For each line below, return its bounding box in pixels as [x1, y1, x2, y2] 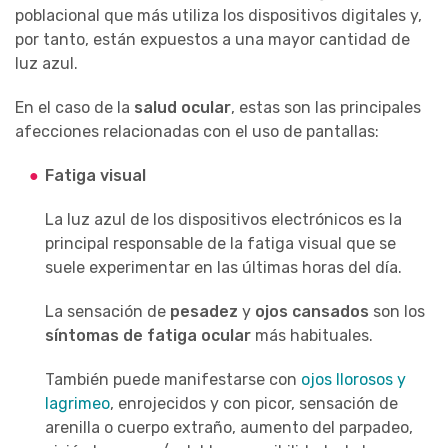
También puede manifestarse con [45, 369, 301, 389]
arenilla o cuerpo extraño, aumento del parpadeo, [45, 417, 413, 437]
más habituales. [255, 325, 373, 345]
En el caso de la [15, 97, 134, 117]
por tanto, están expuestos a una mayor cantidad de [15, 29, 410, 49]
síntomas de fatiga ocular [45, 325, 255, 345]
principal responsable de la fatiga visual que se [45, 233, 396, 253]
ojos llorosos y [301, 369, 406, 389]
